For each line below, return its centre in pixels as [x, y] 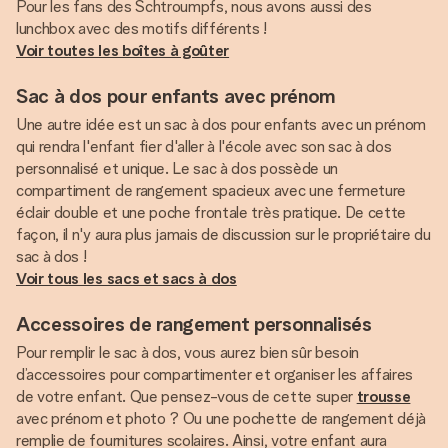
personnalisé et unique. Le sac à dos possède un [177, 168]
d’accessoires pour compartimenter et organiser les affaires [215, 374]
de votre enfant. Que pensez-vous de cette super [186, 396]
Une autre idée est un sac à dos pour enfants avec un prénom [221, 124]
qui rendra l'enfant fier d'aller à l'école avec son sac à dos [204, 146]
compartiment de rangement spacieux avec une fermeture [211, 190]
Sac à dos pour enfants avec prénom [176, 96]
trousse [383, 396]
